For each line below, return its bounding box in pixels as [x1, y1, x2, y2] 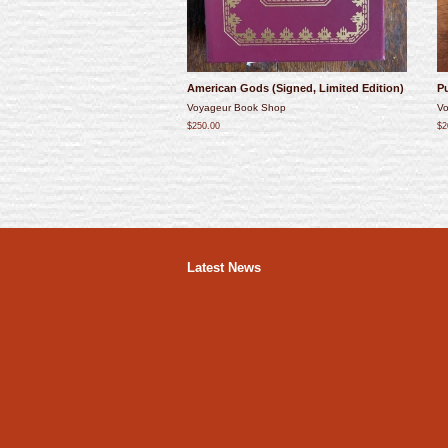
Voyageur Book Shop [187, 102, 286, 114]
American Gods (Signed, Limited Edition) [187, 82, 404, 95]
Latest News [187, 260, 261, 276]
